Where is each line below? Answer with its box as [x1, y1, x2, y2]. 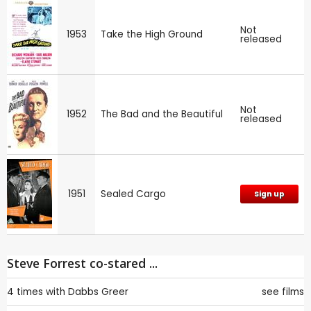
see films [262, 285, 304, 299]
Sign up [254, 188, 285, 199]
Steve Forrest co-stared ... [7, 254, 158, 271]
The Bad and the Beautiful [101, 107, 223, 121]
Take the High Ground [101, 27, 203, 41]
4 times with [7, 285, 65, 299]
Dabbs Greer [68, 285, 128, 299]
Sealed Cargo [101, 187, 166, 201]
